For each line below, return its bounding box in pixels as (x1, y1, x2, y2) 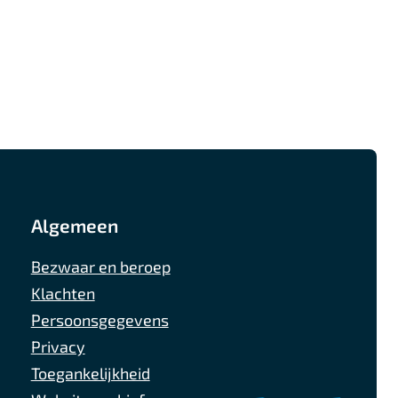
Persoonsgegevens (30, 310, 169, 330)
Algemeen (30, 214, 118, 236)
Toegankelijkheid (30, 363, 150, 383)
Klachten (30, 283, 95, 303)
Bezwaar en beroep (30, 257, 171, 276)
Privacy (30, 337, 85, 356)
